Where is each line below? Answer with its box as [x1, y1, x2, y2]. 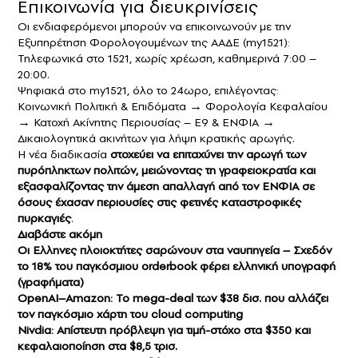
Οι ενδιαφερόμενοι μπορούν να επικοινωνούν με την [18, 18, 291, 35]
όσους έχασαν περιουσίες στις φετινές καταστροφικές [18, 194, 301, 211]
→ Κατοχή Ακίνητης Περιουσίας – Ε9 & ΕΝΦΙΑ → [18, 114, 275, 131]
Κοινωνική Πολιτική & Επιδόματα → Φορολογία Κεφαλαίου [18, 98, 328, 115]
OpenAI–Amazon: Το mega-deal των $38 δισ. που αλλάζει [18, 290, 328, 307]
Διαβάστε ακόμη [18, 226, 105, 243]
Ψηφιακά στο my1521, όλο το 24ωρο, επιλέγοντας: [18, 82, 279, 99]
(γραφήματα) [18, 274, 84, 291]
